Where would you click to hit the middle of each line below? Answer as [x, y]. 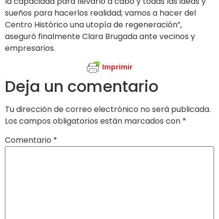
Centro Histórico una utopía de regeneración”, [93, 24]
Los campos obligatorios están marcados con [94, 121]
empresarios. [30, 48]
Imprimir [117, 67]
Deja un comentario [82, 87]
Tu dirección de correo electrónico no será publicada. [108, 109]
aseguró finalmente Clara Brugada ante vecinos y [100, 36]
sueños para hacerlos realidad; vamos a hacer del [100, 13]
